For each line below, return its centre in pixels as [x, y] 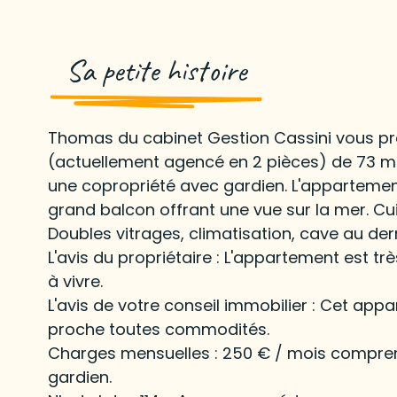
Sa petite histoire [156, 70]
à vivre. [75, 281]
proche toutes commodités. [158, 329]
